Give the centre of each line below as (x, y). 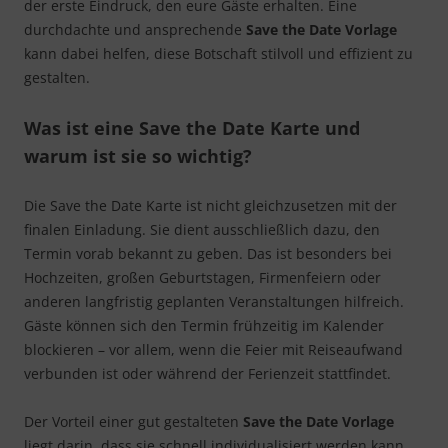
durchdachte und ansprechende (135, 30)
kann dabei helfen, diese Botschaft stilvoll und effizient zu (218, 54)
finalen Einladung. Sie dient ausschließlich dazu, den (202, 230)
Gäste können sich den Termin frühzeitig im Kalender (204, 326)
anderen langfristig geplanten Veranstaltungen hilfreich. (214, 302)
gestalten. (57, 78)
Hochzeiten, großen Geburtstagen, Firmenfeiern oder (202, 278)
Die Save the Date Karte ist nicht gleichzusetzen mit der (210, 206)
